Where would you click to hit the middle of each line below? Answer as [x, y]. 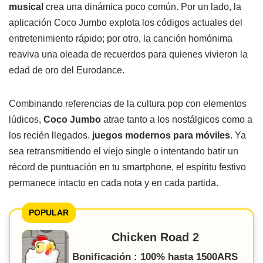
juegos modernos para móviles [161, 135]
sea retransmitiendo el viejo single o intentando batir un [124, 151]
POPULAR [49, 212]
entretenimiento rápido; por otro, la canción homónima [121, 38]
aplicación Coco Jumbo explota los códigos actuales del [126, 22]
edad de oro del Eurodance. [67, 70]
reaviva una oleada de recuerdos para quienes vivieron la [128, 54]
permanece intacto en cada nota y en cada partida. [114, 183]
